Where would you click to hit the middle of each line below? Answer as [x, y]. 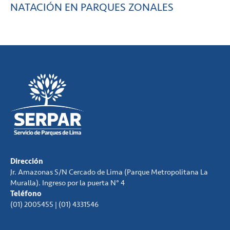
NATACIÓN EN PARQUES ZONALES [92, 8]
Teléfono [26, 194]
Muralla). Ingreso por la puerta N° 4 [68, 183]
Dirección [27, 162]
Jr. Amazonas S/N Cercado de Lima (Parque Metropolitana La [109, 172]
